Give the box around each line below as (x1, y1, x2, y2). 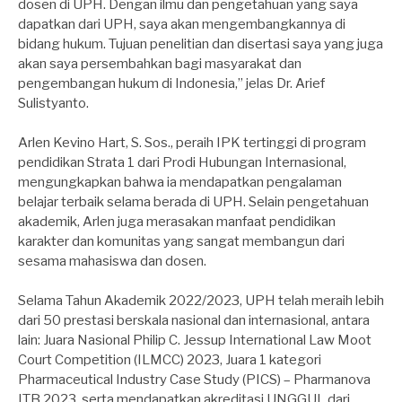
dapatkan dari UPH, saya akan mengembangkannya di (18, 15, 345, 32)
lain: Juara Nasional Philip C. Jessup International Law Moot (18, 331, 371, 348)
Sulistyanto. (18, 94, 89, 111)
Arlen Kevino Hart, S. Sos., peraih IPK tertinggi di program (18, 134, 366, 151)
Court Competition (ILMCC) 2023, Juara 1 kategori (18, 351, 321, 368)
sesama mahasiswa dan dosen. (18, 252, 206, 269)
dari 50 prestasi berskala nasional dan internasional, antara (18, 311, 370, 328)
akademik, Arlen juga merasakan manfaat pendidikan (18, 213, 336, 230)
